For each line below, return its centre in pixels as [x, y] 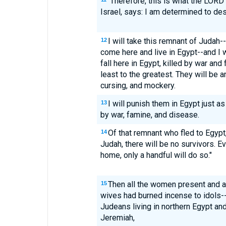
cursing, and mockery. [138, 86]
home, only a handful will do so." [156, 155]
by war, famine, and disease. [150, 115]
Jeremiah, [117, 218]
